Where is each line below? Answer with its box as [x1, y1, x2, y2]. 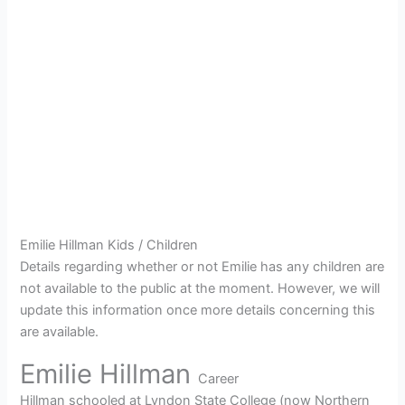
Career [198, 371, 240, 388]
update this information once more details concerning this [20, 301, 376, 318]
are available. [20, 323, 99, 340]
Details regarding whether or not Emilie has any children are [20, 258, 385, 275]
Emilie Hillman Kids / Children [20, 236, 199, 253]
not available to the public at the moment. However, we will [20, 279, 381, 297]
